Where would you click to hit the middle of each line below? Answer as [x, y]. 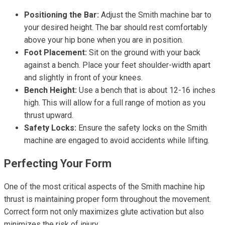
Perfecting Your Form [58, 163]
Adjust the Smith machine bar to [155, 15]
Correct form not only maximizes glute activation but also [104, 212]
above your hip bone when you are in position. [104, 40]
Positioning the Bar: [62, 15]
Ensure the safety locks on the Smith [142, 128]
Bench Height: [50, 90]
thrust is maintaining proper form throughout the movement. [107, 199]
